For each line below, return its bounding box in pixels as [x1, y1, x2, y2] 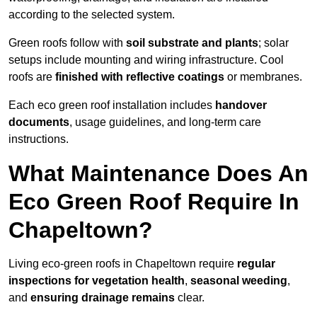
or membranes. [224, 71, 302, 83]
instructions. [8, 133, 69, 146]
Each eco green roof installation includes [8, 99, 215, 112]
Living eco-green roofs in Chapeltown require [8, 258, 237, 270]
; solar [258, 37, 289, 50]
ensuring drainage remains [30, 292, 175, 304]
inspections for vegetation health [8, 275, 185, 287]
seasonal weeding [190, 275, 287, 287]
